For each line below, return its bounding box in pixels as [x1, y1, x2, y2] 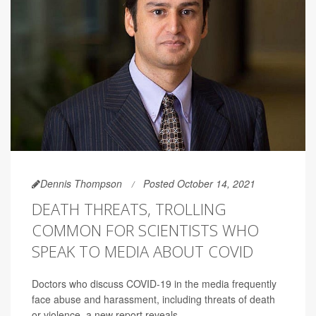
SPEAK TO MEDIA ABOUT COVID [32, 240, 253, 262]
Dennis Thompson [40, 176, 122, 190]
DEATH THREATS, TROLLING [32, 197, 226, 219]
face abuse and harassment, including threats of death [32, 291, 275, 306]
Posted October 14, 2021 [143, 176, 255, 190]
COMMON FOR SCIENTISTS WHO [32, 219, 259, 241]
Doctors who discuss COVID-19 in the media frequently [32, 276, 276, 291]
